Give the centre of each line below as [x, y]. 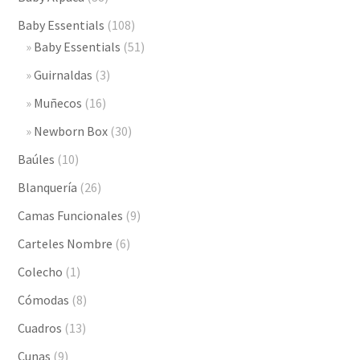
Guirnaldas [63, 75]
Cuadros [40, 328]
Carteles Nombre [65, 243]
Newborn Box [71, 131]
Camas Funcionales [71, 215]
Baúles [37, 159]
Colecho [41, 272]
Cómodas [44, 300]
